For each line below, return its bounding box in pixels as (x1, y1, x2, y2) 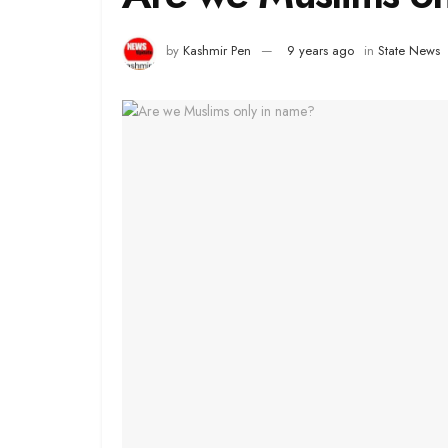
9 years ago (287, 41, 354, 61)
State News (378, 41, 440, 61)
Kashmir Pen (183, 41, 251, 61)
